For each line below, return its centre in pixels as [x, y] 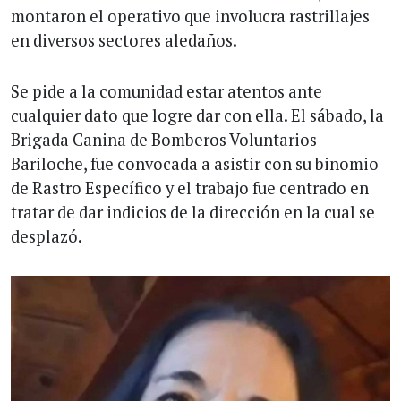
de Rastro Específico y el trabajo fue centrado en [190, 188]
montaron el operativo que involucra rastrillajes [190, 16]
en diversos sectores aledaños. [124, 40]
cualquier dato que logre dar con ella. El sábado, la [197, 115]
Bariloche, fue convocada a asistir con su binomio [195, 163]
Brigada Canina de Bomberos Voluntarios [164, 139]
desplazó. [47, 236]
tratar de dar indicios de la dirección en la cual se [193, 212]
